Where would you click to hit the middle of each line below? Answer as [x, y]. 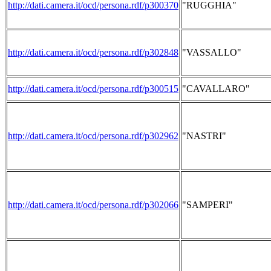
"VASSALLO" [212, 52]
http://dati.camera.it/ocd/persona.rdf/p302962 [93, 136]
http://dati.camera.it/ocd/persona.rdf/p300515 [93, 89]
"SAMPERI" [207, 205]
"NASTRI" [204, 136]
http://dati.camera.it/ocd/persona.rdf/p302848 [93, 52]
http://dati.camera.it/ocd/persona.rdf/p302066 [93, 205]
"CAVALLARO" [216, 89]
